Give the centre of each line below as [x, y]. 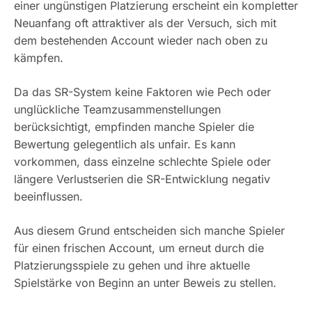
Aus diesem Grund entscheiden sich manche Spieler [149, 231]
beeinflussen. [48, 197]
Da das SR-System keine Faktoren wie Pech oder [142, 92]
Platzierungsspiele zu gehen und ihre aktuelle [132, 266]
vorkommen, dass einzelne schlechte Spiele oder [142, 162]
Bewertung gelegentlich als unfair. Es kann [125, 145]
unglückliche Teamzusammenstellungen [117, 110]
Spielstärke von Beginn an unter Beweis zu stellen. [145, 283]
